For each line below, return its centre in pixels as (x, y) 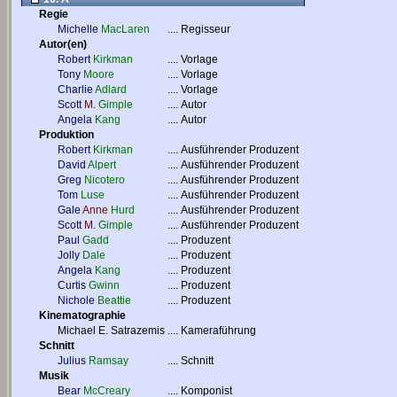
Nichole (76, 300)
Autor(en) (63, 44)
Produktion (66, 135)
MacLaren (125, 29)
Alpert (102, 165)
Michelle (78, 29)
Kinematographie (82, 315)
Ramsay (109, 361)
